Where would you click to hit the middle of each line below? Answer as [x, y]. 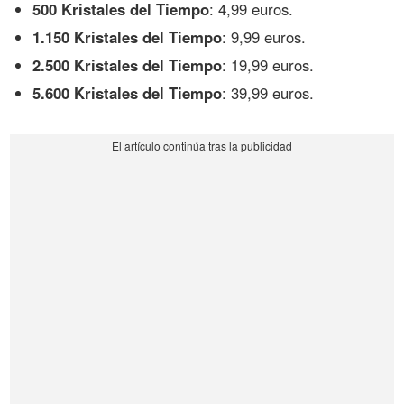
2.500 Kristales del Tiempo [128, 64]
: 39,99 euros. [268, 92]
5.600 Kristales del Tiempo [128, 92]
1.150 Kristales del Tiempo [128, 37]
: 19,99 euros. [268, 64]
